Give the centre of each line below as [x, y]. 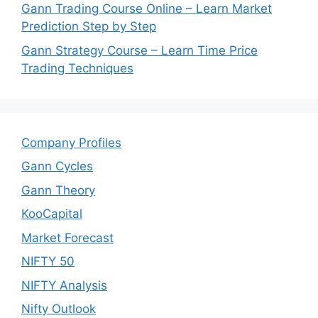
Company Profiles [71, 142]
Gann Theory [58, 190]
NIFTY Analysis [64, 285]
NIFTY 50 [48, 261]
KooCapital [52, 214]
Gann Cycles [57, 166]
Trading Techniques [77, 68]
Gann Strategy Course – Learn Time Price [139, 50]
